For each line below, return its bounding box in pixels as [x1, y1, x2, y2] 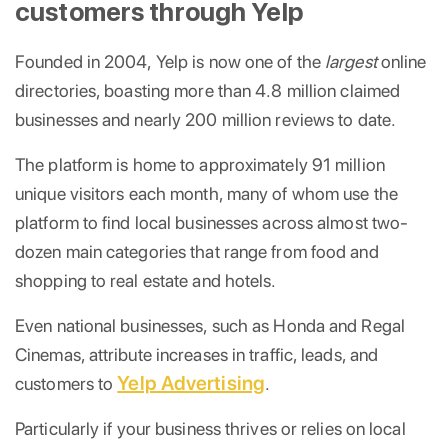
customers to [15, 372, 118, 394]
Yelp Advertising [117, 370, 265, 395]
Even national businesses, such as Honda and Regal [15, 314, 405, 336]
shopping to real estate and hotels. [15, 269, 277, 291]
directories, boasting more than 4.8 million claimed [15, 79, 401, 101]
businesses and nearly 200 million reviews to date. [15, 108, 397, 130]
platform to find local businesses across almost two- [15, 211, 409, 233]
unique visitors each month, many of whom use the [15, 182, 398, 204]
